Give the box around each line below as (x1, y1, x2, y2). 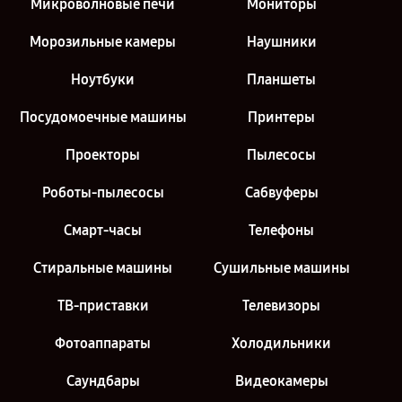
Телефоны (249, 222, 314, 239)
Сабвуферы (244, 184, 319, 201)
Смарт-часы (64, 222, 142, 239)
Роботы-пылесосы (41, 184, 164, 201)
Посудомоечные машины (19, 109, 187, 126)
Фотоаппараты (55, 335, 151, 352)
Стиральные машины (33, 259, 172, 276)
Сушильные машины (213, 259, 350, 276)
